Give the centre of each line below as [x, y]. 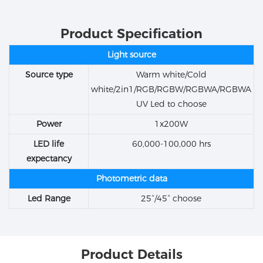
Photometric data [131, 179]
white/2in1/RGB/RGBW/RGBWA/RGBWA [171, 90]
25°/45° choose [171, 199]
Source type [49, 75]
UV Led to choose [171, 104]
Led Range [49, 199]
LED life [49, 144]
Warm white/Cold [171, 75]
